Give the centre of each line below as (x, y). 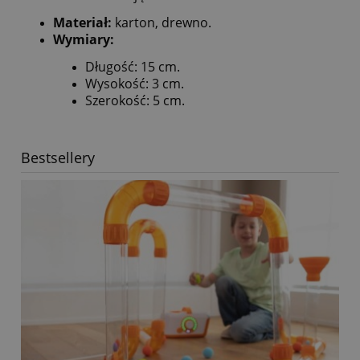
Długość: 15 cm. (133, 66)
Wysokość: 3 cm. (135, 83)
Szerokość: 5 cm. (135, 100)
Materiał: (82, 22)
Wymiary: (84, 39)
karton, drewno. (162, 22)
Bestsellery (58, 157)
